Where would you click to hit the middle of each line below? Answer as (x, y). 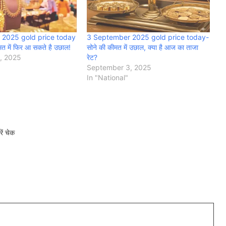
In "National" (107, 77)
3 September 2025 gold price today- (148, 37)
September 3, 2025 (119, 67)
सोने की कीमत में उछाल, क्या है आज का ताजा (143, 47)
